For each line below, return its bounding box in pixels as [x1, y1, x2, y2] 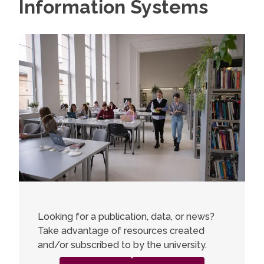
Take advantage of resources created [38, 225, 204, 236]
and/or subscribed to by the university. [38, 239, 207, 250]
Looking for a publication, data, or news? [38, 211, 214, 222]
